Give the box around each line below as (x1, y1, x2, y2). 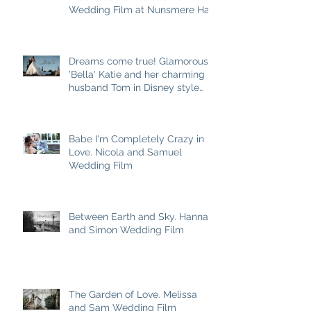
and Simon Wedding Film (69, 224, 184, 235)
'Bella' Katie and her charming (69, 68, 205, 80)
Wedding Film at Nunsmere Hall (69, 3, 215, 15)
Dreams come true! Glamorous (69, 55, 208, 67)
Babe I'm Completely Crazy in (69, 133, 204, 144)
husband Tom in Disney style (69, 81, 199, 93)
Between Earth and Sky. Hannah (69, 210, 214, 222)
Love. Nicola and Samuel (69, 146, 182, 158)
